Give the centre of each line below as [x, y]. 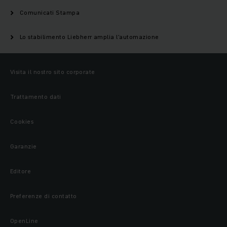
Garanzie [24, 146]
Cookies [22, 122]
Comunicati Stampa [50, 13]
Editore [21, 171]
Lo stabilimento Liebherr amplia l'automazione [89, 37]
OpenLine [24, 221]
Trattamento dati [36, 97]
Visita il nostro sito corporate [53, 72]
